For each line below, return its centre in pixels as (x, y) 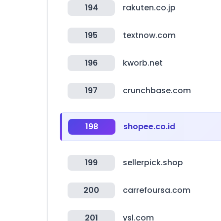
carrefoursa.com (157, 190)
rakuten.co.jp (149, 8)
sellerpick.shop (153, 163)
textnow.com (149, 35)
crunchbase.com (157, 91)
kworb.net (143, 63)
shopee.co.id (149, 127)
